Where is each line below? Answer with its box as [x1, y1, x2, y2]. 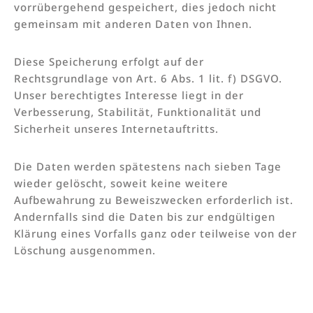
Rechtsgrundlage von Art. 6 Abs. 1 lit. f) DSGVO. [14, 71, 282, 85]
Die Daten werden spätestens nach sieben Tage [14, 159, 282, 173]
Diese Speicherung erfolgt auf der [14, 54, 204, 68]
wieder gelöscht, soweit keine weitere [14, 175, 228, 190]
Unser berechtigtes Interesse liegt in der [14, 87, 244, 102]
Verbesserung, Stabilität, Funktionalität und [14, 104, 261, 119]
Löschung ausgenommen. [14, 242, 156, 257]
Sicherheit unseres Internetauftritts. [14, 121, 219, 136]
